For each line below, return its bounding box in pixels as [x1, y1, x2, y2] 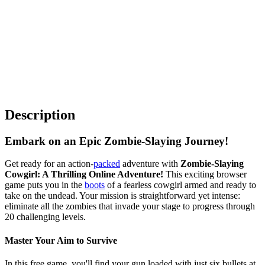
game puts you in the [5, 180, 85, 190]
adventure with [120, 159, 180, 169]
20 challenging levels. [5, 212, 86, 222]
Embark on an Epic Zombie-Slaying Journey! [5, 134, 228, 147]
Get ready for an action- [5, 159, 93, 169]
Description [5, 106, 75, 122]
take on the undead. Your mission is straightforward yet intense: [5, 190, 240, 201]
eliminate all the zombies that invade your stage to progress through [5, 201, 255, 212]
